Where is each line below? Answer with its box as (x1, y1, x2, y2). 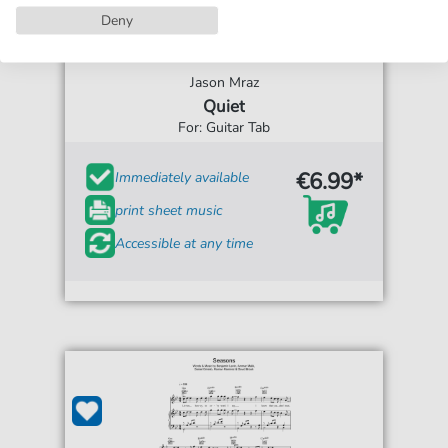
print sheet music (115, 200, 223, 220)
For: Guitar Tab (178, 118, 270, 137)
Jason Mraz (189, 73, 259, 92)
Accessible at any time (115, 233, 254, 253)
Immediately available (115, 167, 250, 187)
